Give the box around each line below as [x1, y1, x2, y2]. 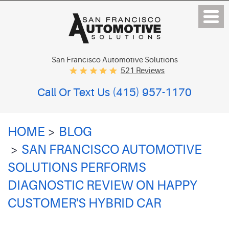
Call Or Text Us [37, 86, 110, 99]
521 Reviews [121, 66, 165, 76]
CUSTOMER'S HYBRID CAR [8, 196, 161, 211]
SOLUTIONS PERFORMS [8, 160, 146, 175]
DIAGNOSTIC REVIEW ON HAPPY [8, 178, 197, 193]
